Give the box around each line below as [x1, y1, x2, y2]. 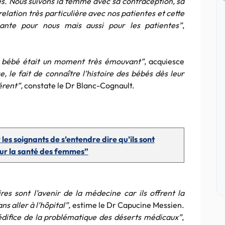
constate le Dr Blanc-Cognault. [23, 80, 135, 90]
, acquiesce [144, 56, 185, 66]
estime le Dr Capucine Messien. [72, 200, 185, 210]
